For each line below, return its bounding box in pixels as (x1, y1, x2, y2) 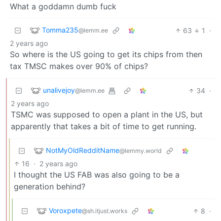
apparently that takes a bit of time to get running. (11, 121, 196, 131)
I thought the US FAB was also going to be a (14, 169, 180, 180)
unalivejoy (43, 85, 75, 94)
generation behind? (14, 181, 85, 191)
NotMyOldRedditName (46, 146, 119, 154)
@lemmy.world (119, 147, 162, 154)
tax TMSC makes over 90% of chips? (10, 61, 148, 71)
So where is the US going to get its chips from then (10, 49, 202, 59)
